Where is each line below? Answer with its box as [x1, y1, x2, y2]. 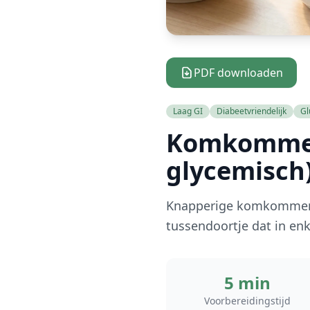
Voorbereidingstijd [203, 294, 291, 307]
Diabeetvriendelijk [217, 105, 286, 117]
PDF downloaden [194, 65, 283, 80]
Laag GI [173, 105, 203, 117]
